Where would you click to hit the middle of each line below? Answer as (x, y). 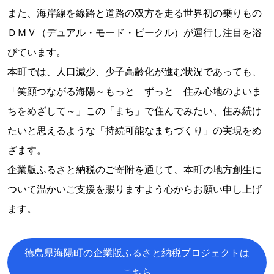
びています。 (37, 52)
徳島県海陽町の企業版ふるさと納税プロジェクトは (137, 252)
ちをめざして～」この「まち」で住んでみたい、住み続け (135, 110)
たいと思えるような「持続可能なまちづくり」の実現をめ (135, 130)
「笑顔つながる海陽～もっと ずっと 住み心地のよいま (135, 91)
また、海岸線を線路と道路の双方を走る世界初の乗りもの (135, 13)
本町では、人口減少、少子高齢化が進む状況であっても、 (135, 71)
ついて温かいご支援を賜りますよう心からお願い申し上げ (135, 189)
